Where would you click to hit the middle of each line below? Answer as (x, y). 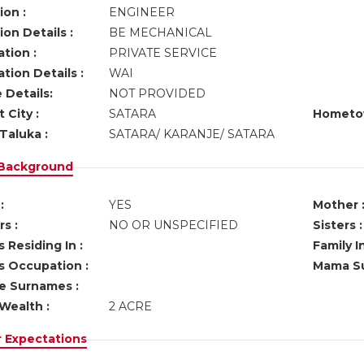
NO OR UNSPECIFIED (173, 225)
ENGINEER (143, 12)
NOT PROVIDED (158, 93)
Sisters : (337, 225)
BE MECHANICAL (163, 32)
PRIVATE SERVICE (164, 53)
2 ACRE (133, 306)
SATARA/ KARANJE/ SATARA (195, 134)
